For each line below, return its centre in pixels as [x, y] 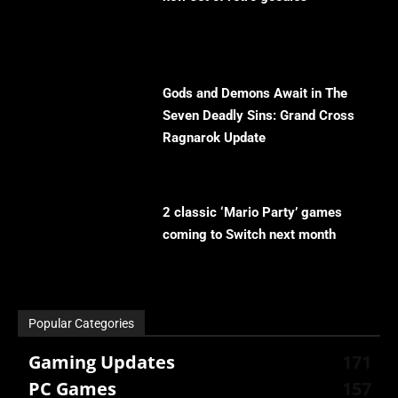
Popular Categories [81, 324]
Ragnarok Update [215, 138]
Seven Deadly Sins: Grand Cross [259, 116]
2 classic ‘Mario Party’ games [253, 213]
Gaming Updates [102, 362]
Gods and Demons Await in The [255, 94]
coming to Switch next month [250, 235]
